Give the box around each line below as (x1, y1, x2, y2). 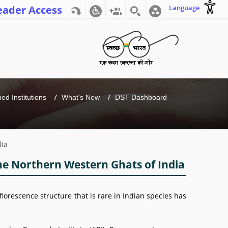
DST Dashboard (115, 93, 167, 101)
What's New (62, 93, 100, 101)
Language (169, 3, 199, 12)
